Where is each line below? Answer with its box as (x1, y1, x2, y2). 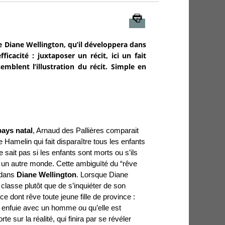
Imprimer (145, 13, 177, 23)
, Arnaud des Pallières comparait (32, 126, 139, 135)
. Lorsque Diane (76, 170, 128, 179)
